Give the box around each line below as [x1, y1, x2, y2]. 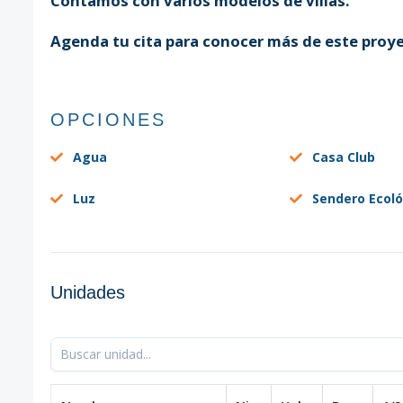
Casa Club [312, 148, 376, 166]
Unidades [49, 282, 125, 302]
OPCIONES [49, 109, 166, 130]
